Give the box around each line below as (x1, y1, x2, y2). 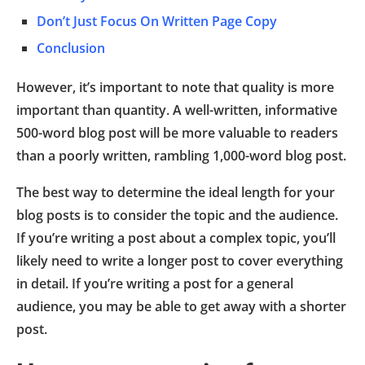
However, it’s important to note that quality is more (16, 77, 334, 96)
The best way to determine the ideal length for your (16, 182, 335, 201)
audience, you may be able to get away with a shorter (16, 297, 346, 315)
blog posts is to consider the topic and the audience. (16, 205, 338, 224)
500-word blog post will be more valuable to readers (16, 123, 338, 142)
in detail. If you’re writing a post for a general (16, 274, 293, 292)
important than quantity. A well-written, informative (16, 100, 337, 119)
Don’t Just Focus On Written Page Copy (37, 11, 277, 30)
